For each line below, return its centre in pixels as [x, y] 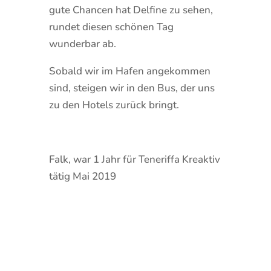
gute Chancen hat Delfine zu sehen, [131, 10]
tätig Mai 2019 [82, 176]
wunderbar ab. [82, 44]
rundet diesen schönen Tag [111, 27]
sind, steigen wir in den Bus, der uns [132, 88]
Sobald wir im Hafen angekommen [129, 71]
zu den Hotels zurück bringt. [114, 105]
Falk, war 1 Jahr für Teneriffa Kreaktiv [134, 159]
